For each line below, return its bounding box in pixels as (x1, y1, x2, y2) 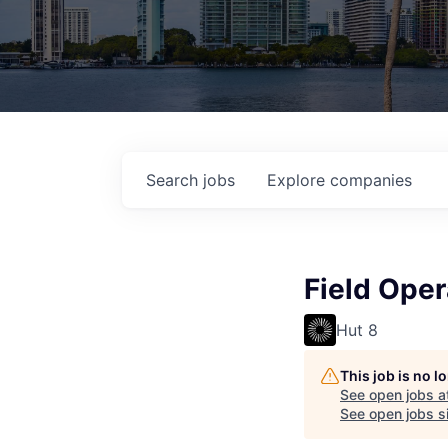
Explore (267, 170, 330, 190)
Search (146, 170, 203, 190)
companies (330, 170, 412, 190)
